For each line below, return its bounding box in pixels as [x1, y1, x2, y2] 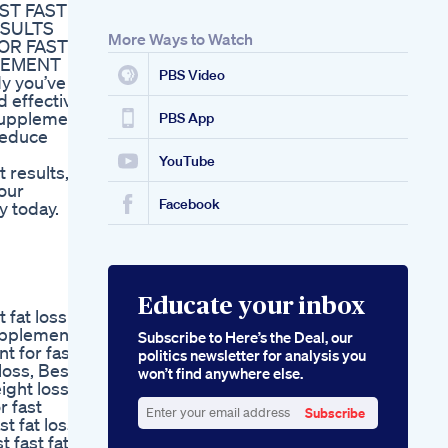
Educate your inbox [138, 295, 365, 320]
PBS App [159, 109, 214, 128]
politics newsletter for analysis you [138, 345, 366, 366]
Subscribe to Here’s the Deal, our [138, 327, 353, 348]
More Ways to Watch [108, 29, 253, 50]
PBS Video [159, 66, 225, 85]
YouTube [159, 152, 215, 171]
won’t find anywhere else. [138, 363, 303, 384]
